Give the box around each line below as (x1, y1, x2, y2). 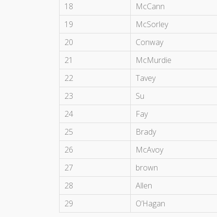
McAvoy (136, 144, 163, 155)
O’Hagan (136, 198, 165, 209)
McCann (136, 1, 165, 12)
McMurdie (136, 55, 171, 66)
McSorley (136, 19, 168, 30)
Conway (136, 37, 163, 48)
